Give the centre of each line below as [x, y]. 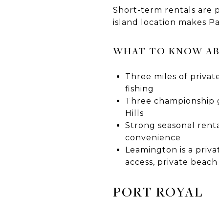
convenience [153, 137]
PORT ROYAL [158, 191]
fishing [139, 88]
